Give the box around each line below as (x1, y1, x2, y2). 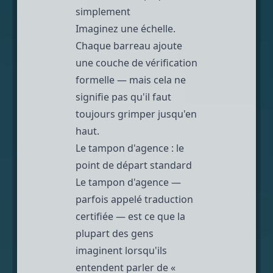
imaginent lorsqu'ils (76, 243, 167, 257)
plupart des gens (76, 226, 154, 240)
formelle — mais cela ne (76, 73, 186, 87)
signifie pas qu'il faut (76, 90, 171, 104)
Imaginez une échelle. (76, 21, 175, 35)
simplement (76, 4, 130, 18)
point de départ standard (76, 158, 192, 172)
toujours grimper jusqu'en (76, 107, 197, 121)
